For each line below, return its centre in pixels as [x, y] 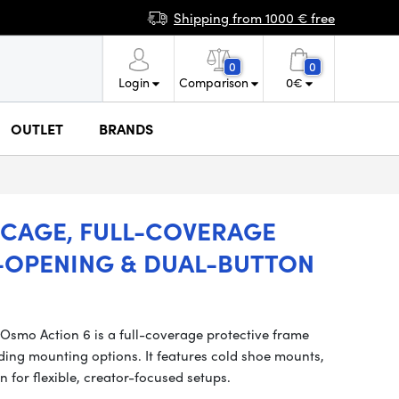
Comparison [214, 82]
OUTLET [37, 128]
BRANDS [126, 128]
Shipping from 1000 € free [254, 17]
